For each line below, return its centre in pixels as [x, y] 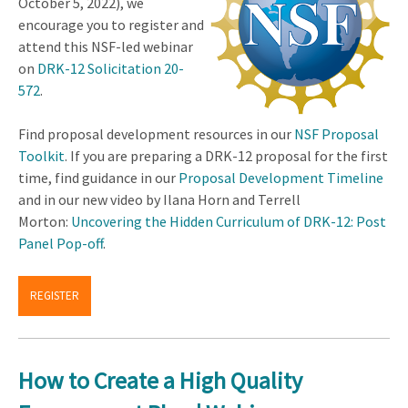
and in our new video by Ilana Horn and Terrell [159, 200]
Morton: [45, 222]
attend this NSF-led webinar [106, 47]
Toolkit [41, 156]
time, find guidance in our [98, 178]
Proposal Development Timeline [281, 178]
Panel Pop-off [61, 244]
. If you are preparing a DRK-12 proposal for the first [226, 156]
